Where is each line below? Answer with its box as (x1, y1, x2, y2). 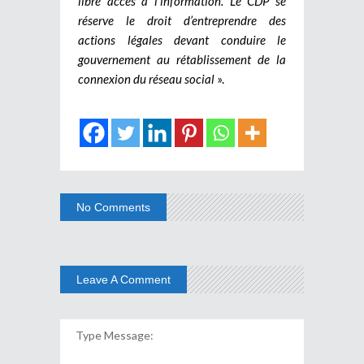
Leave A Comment (76, 272, 171, 286)
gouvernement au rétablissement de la (78, 51, 286, 67)
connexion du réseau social (78, 71, 217, 86)
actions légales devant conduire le (78, 32, 286, 47)
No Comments (76, 200, 150, 214)
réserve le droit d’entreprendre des (78, 12, 286, 28)
